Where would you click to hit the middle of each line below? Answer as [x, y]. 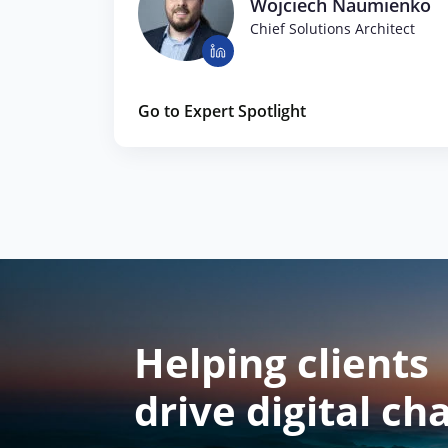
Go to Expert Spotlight [222, 110]
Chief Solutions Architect [332, 28]
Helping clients [281, 362]
